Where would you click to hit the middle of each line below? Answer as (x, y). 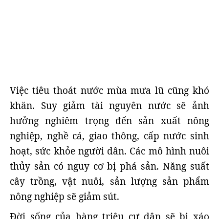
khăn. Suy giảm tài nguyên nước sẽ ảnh (109, 106)
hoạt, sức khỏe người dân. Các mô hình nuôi (109, 151)
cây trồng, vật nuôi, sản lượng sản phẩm (109, 181)
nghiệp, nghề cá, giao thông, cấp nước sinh (109, 136)
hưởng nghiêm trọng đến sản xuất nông (109, 121)
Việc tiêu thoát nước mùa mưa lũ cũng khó (109, 90)
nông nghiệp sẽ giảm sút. (65, 197)
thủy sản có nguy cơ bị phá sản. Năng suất (109, 166)
